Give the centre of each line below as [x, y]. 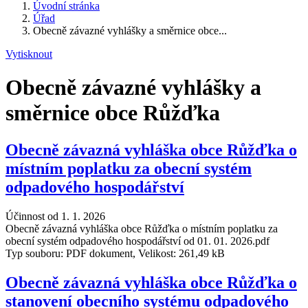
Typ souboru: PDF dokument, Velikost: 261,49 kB [115, 253]
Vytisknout [29, 54]
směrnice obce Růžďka [113, 113]
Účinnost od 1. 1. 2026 [55, 216]
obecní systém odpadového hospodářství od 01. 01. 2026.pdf [137, 241]
